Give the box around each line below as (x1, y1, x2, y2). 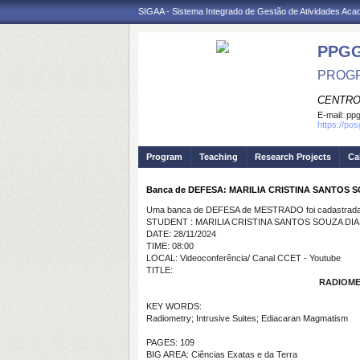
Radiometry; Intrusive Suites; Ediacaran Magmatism (146, 313, 348, 323)
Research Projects (255, 152, 331, 162)
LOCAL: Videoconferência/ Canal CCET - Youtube (146, 253, 341, 263)
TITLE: (146, 265, 173, 275)
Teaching (199, 152, 238, 162)
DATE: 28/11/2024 (146, 229, 216, 239)
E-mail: (317, 110, 346, 120)
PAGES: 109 (146, 337, 194, 347)
